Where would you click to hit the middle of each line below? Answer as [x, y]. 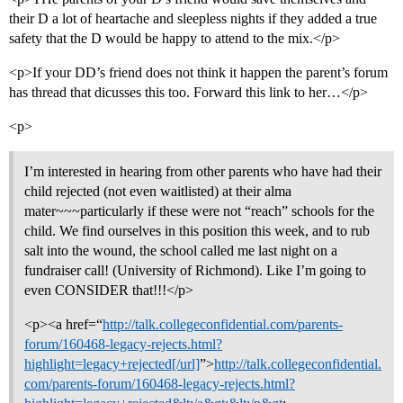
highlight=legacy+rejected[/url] [112, 364]
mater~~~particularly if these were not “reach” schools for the [199, 211]
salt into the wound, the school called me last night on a [181, 251]
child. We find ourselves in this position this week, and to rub [197, 231]
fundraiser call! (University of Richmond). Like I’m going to [195, 271]
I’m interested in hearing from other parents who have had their [203, 172]
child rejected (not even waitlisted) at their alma [158, 192]
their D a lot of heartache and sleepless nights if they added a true [193, 19]
